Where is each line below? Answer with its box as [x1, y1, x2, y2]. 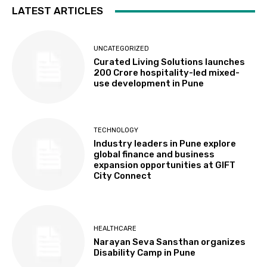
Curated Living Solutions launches [94, 57, 246, 68]
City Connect [94, 170, 152, 182]
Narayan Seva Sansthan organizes [94, 236, 246, 247]
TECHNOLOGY [94, 126, 139, 135]
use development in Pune [94, 78, 204, 89]
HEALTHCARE [94, 224, 137, 232]
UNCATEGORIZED [94, 45, 150, 53]
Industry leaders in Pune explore [94, 138, 237, 150]
